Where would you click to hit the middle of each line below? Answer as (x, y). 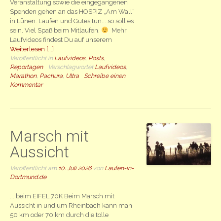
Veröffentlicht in (32, 58)
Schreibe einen (105, 76)
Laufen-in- (119, 168)
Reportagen (27, 67)
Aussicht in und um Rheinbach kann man (71, 205)
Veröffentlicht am (34, 168)
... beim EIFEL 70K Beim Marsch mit (62, 196)
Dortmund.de (28, 177)
